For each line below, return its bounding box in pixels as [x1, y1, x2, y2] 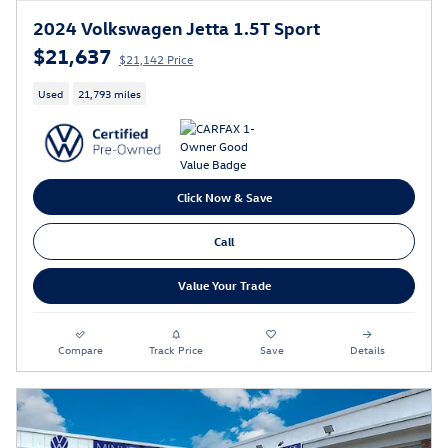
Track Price [149, 341, 204, 357]
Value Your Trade [177, 277, 271, 294]
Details [349, 341, 385, 357]
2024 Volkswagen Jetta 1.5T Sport [33, 15, 320, 39]
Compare [58, 341, 104, 357]
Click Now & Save [176, 188, 272, 205]
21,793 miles [77, 85, 141, 101]
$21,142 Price [119, 50, 193, 67]
